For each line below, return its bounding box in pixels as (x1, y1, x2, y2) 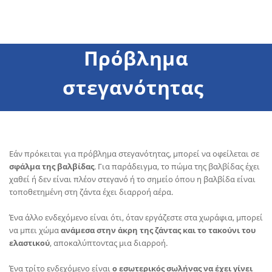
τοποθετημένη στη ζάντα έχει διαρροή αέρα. (9, 186, 175, 197)
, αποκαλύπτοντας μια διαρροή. (50, 237, 169, 248)
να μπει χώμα (9, 225, 61, 236)
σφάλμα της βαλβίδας (9, 161, 94, 172)
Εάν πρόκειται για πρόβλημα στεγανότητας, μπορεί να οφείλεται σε (9, 148, 259, 159)
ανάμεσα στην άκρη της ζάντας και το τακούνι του (61, 225, 256, 236)
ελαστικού (9, 237, 50, 248)
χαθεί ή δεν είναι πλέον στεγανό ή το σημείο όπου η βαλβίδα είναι (9, 174, 256, 185)
